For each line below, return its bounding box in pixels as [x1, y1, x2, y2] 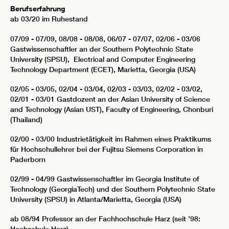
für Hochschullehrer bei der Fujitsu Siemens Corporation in [10, 144, 203, 154]
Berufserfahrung [10, 4, 65, 13]
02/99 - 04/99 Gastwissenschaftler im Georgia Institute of [10, 174, 199, 184]
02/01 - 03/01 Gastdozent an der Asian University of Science [10, 94, 210, 104]
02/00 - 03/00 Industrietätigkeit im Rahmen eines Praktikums [10, 134, 211, 144]
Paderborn [10, 154, 45, 164]
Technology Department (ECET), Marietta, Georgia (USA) [10, 64, 196, 74]
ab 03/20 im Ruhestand [10, 14, 88, 24]
